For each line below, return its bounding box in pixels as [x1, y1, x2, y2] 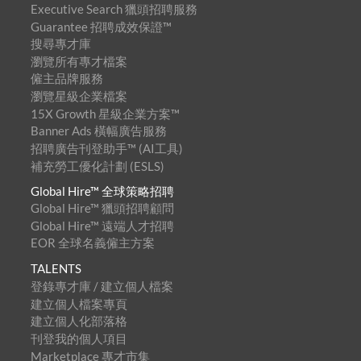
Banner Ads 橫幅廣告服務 [30, 123, 167, 139]
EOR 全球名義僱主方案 [30, 235, 155, 251]
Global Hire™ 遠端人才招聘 [30, 218, 174, 233]
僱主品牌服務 [30, 71, 103, 86]
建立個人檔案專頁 [30, 296, 127, 311]
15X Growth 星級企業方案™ [30, 106, 180, 121]
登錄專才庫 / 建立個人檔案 [30, 279, 173, 294]
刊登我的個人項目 [30, 330, 127, 346]
